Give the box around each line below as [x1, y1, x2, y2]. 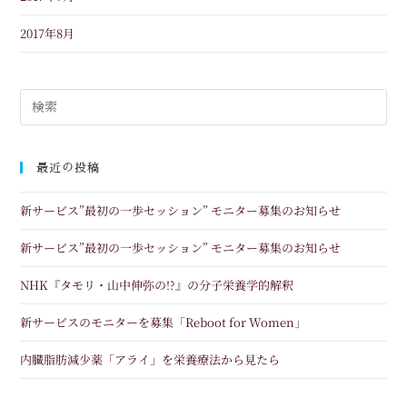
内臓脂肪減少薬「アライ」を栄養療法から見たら [20, 351, 281, 369]
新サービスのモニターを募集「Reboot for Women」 [20, 313, 307, 332]
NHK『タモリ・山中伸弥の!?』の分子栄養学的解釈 [20, 276, 294, 294]
